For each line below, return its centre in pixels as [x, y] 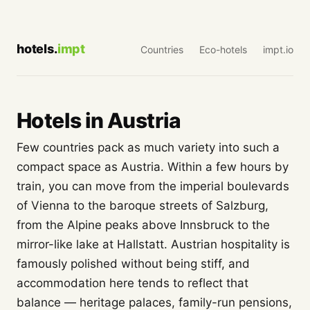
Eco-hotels [223, 49]
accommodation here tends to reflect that [133, 283]
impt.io [278, 49]
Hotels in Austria [99, 120]
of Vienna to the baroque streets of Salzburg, [143, 206]
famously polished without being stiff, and [133, 264]
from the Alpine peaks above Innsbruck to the [143, 225]
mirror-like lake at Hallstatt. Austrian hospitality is [153, 244]
